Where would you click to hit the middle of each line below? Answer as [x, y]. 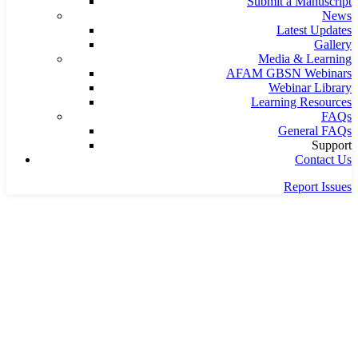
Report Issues [318, 186]
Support [332, 145]
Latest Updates [314, 30]
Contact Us [323, 159]
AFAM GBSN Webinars [289, 73]
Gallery [333, 44]
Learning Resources [301, 101]
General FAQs [315, 130]
